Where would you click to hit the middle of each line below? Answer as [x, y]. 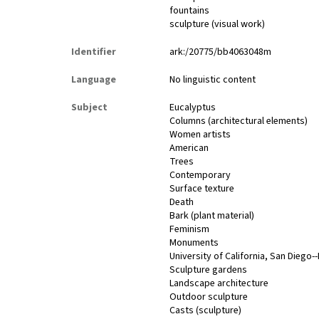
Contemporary [200, 176]
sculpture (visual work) [218, 25]
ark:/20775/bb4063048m [221, 52]
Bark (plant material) [212, 216]
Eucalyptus [193, 108]
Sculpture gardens [209, 270]
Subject [89, 108]
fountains [190, 11]
